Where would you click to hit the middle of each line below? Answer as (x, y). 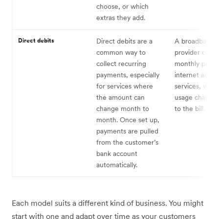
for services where (125, 86)
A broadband (194, 41)
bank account (117, 153)
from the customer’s (127, 142)
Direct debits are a (124, 41)
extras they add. (121, 17)
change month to (123, 108)
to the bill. (190, 108)
